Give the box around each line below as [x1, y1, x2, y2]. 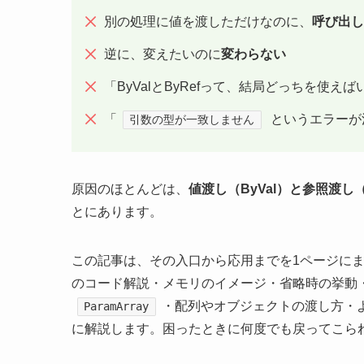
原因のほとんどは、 [71, 182, 188, 197]
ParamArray [84, 300, 149, 314]
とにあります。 [71, 205, 162, 219]
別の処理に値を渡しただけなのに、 [104, 15, 312, 29]
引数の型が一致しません [129, 113, 255, 127]
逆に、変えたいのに [104, 47, 221, 62]
